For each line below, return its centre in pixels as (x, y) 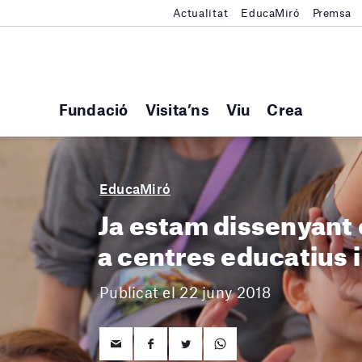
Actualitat (200, 13)
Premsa (332, 13)
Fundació (93, 110)
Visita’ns (177, 110)
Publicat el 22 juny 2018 (185, 293)
